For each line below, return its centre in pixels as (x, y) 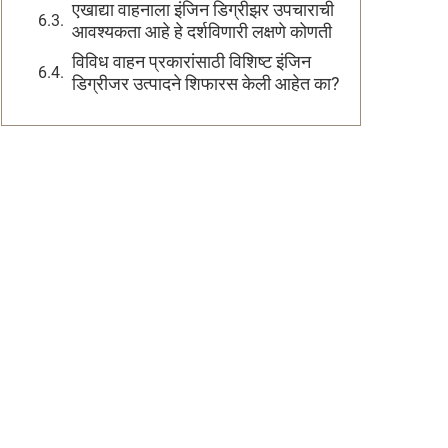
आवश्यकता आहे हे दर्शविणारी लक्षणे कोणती (202, 31)
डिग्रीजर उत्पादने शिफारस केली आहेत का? (206, 83)
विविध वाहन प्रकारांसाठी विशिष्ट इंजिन (191, 61)
